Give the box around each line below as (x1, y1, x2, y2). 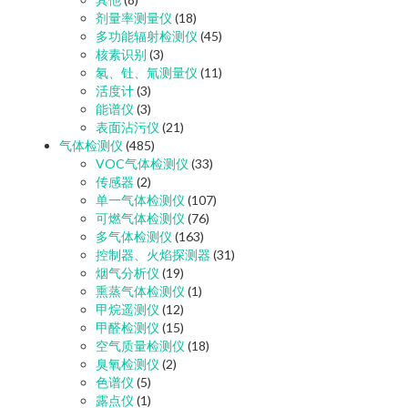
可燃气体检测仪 (96, 209, 185, 226)
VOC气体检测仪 (96, 155, 189, 171)
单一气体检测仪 (96, 191, 185, 208)
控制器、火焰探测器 (96, 246, 210, 262)
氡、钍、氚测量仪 (96, 64, 198, 80)
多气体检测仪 (96, 228, 172, 244)
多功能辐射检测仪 (96, 27, 198, 44)
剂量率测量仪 (96, 9, 172, 25)
